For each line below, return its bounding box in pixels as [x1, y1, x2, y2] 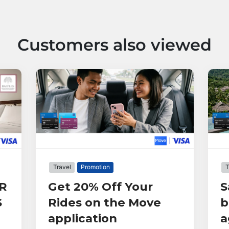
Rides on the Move [48, 195, 161, 210]
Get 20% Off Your [48, 179, 153, 194]
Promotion [80, 163, 110, 171]
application [48, 211, 117, 226]
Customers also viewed [17, 35, 212, 55]
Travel [53, 163, 71, 171]
